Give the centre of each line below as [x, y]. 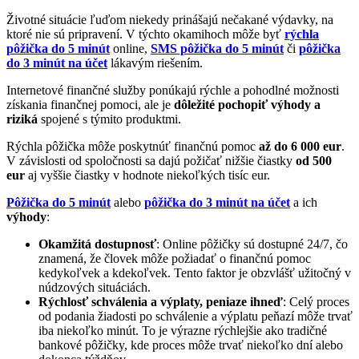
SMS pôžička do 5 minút [217, 48]
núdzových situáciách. [95, 287]
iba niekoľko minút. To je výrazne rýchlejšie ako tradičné [183, 330]
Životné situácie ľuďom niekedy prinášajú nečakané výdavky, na [170, 19]
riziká [22, 119]
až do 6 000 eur [300, 146]
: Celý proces [316, 301]
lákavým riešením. [155, 63]
